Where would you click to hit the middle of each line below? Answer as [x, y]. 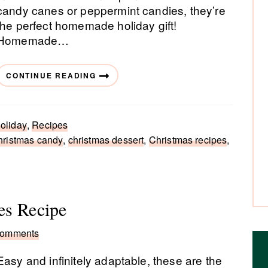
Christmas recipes [188, 140]
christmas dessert [106, 140]
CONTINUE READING [51, 75]
